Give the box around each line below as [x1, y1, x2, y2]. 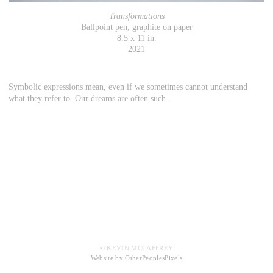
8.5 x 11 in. [116, 34, 157, 43]
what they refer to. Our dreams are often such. [9, 94, 168, 104]
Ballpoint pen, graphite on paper [80, 23, 193, 32]
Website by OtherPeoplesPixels [90, 254, 183, 262]
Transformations [108, 12, 165, 21]
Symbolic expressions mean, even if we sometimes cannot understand [9, 82, 247, 92]
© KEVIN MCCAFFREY [99, 244, 174, 252]
